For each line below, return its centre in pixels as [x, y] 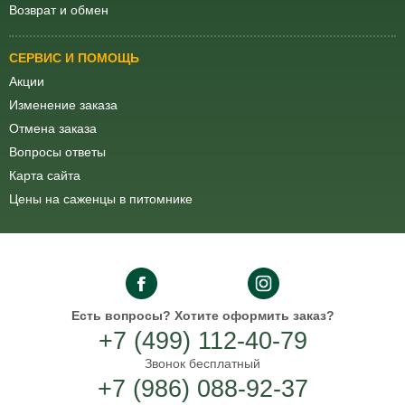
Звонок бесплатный [202, 364]
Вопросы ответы [57, 152]
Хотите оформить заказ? [252, 316]
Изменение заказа [63, 105]
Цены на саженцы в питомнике [101, 199]
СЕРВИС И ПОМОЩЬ [74, 58]
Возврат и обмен [59, 10]
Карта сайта [45, 176]
